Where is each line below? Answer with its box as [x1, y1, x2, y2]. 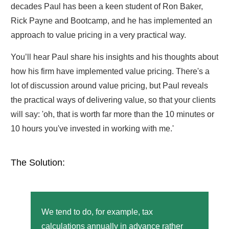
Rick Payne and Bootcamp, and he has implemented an [11, 16, 212, 25]
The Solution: [11, 157, 65, 168]
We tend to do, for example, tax [41, 207, 153, 216]
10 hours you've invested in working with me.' [11, 124, 174, 133]
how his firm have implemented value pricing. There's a [11, 66, 210, 76]
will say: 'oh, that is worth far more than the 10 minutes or [11, 109, 214, 119]
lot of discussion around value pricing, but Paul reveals [11, 81, 208, 90]
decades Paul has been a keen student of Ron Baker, [11, 2, 203, 11]
